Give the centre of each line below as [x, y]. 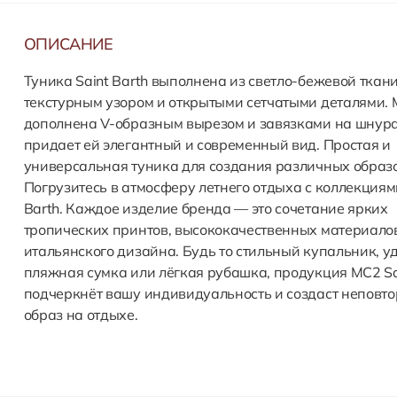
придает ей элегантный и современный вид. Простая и [207, 144]
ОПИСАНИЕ [68, 44]
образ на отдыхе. [81, 315]
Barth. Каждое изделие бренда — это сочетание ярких [206, 208]
